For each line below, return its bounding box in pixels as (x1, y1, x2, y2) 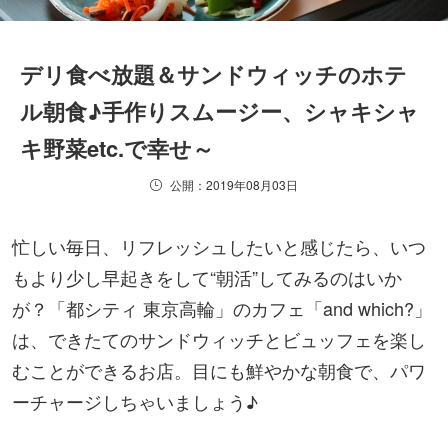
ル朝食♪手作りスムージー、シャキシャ (20, 94, 419, 127)
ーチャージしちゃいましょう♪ (12, 387, 258, 414)
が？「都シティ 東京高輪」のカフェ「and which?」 (12, 294, 432, 321)
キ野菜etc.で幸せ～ (20, 131, 214, 164)
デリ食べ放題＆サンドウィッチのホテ (20, 57, 407, 90)
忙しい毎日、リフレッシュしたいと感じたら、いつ (12, 232, 426, 259)
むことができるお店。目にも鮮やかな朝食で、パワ (12, 356, 426, 383)
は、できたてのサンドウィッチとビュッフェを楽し (12, 325, 426, 352)
